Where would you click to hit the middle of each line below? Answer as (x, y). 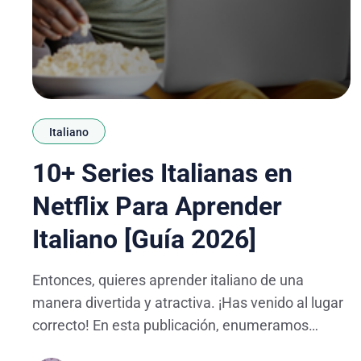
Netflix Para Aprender (157, 206)
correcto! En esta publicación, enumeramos (170, 325)
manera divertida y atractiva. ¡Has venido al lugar (188, 302)
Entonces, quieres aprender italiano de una (168, 280)
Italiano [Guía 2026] (144, 239)
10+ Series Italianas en (162, 173)
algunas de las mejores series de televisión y (174, 347)
